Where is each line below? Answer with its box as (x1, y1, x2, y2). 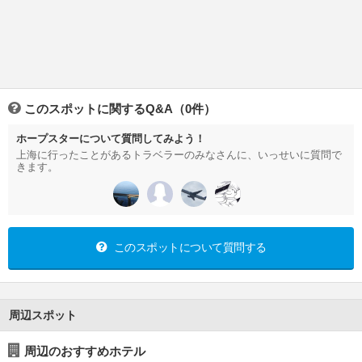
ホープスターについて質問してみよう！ (16, 133, 205, 145)
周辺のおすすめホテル (24, 344, 145, 359)
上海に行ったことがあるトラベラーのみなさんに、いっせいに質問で (16, 149, 342, 162)
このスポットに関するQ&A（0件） (24, 102, 216, 116)
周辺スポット (9, 309, 77, 322)
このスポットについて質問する (111, 241, 267, 255)
